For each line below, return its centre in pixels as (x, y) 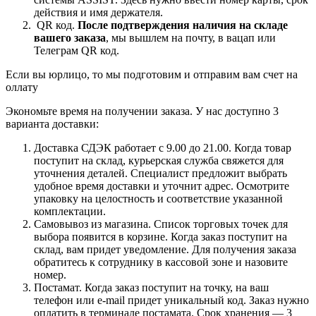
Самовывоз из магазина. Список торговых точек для (161, 224)
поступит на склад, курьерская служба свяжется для (159, 160)
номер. (50, 274)
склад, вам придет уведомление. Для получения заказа (165, 249)
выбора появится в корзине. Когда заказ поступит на (160, 236)
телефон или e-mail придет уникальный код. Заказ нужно (171, 300)
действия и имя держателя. (98, 12)
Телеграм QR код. (77, 50)
